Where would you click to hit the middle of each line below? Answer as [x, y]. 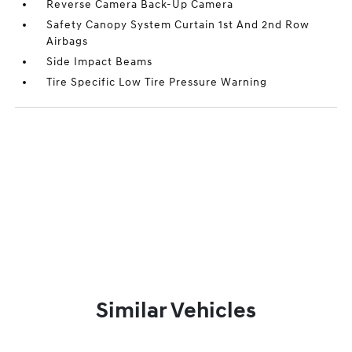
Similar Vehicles [176, 311]
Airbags [68, 41]
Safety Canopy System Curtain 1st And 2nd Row [178, 25]
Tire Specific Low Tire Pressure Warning [157, 82]
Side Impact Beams [100, 62]
